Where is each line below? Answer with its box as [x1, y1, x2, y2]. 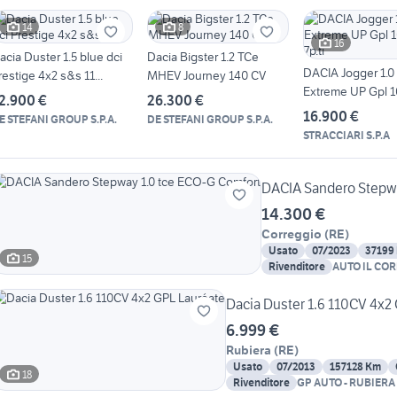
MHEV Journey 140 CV [147, 67, 266, 84]
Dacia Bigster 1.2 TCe [147, 49, 259, 66]
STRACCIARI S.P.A [303, 128, 390, 143]
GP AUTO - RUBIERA [297, 376, 395, 390]
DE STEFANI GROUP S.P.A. [147, 113, 273, 127]
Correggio [261, 226, 322, 243]
